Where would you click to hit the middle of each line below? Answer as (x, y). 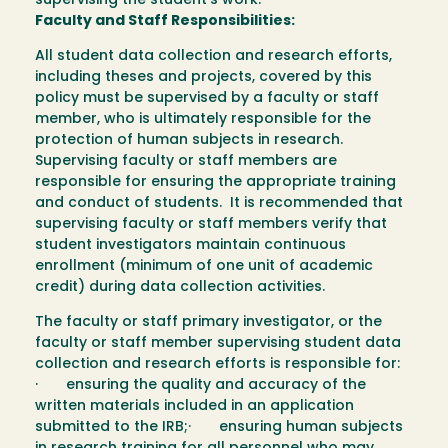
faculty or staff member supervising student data (218, 344)
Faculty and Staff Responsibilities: (165, 22)
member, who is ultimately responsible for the (203, 120)
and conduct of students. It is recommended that (219, 204)
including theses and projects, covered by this (203, 78)
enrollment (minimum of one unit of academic (204, 267)
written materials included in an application (194, 407)
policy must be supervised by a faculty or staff (207, 99)
